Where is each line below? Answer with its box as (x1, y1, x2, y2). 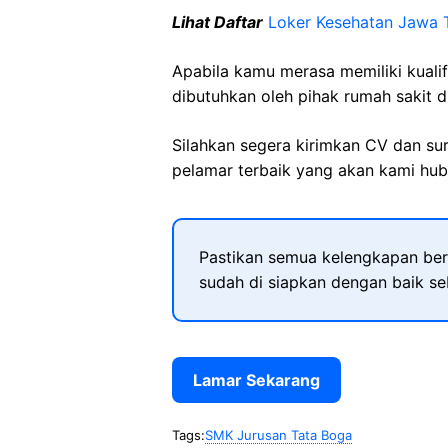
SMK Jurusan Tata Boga (205, 427, 352, 443)
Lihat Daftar (172, 12, 263, 32)
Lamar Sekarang (193, 370, 320, 390)
